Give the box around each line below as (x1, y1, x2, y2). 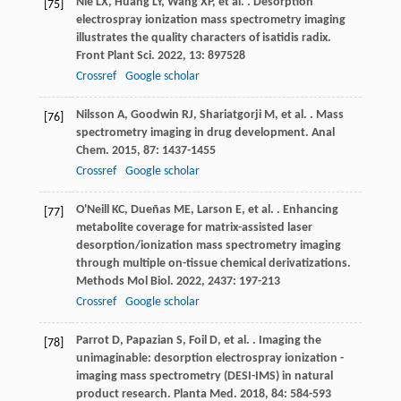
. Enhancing (273, 203, 338, 218)
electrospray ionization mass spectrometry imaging (75, 13, 346, 28)
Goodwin (130, 108, 179, 123)
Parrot (75, 334, 109, 348)
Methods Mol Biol (75, 275, 170, 289)
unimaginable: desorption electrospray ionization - (75, 352, 344, 366)
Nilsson (75, 108, 115, 123)
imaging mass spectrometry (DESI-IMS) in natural (75, 370, 333, 384)
